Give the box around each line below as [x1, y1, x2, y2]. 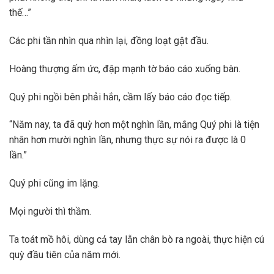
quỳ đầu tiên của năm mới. [9, 248, 125, 261]
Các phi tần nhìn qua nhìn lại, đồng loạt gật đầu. [9, 34, 213, 46]
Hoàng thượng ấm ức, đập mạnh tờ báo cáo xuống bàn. [9, 62, 245, 75]
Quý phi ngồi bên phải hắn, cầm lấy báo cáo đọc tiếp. [9, 91, 237, 103]
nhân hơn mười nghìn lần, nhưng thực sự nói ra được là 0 [9, 134, 246, 146]
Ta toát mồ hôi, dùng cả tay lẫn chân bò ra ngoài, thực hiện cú [9, 233, 264, 245]
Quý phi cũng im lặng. [9, 177, 105, 190]
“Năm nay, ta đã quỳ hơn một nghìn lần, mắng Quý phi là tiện [9, 119, 259, 131]
